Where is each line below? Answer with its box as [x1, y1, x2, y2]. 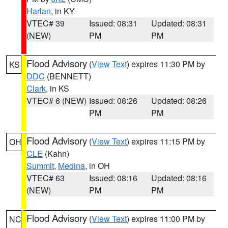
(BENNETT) [45, 70, 91, 82]
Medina [58, 160, 85, 172]
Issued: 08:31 [89, 17, 137, 29]
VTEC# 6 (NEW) [26, 95, 87, 106]
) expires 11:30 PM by [127, 58, 205, 70]
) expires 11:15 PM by [127, 135, 205, 147]
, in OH [85, 160, 110, 172]
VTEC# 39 [26, 17, 65, 29]
